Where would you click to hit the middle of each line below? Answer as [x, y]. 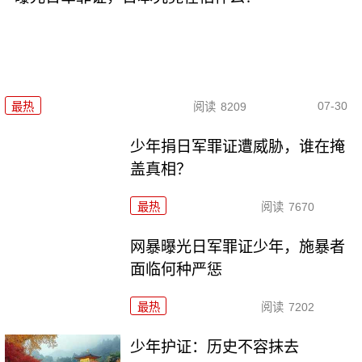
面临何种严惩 [177, 270]
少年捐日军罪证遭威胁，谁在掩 [238, 147]
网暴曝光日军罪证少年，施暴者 [238, 247]
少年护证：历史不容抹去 [215, 347]
